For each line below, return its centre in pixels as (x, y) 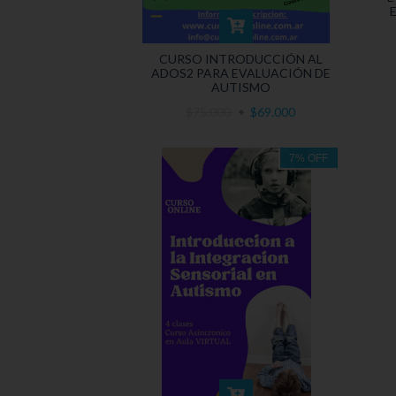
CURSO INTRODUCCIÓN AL (240, 58)
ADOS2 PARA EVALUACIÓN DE (240, 72)
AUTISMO (240, 87)
